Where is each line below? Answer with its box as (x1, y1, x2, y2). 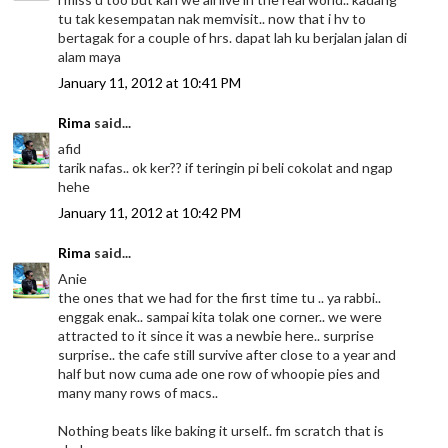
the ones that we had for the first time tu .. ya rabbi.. (58, 289, 382, 307)
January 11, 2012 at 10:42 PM (58, 204, 242, 222)
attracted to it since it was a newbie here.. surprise (58, 327, 375, 345)
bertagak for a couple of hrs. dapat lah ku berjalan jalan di (58, 29, 408, 47)
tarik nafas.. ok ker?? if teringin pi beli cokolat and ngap (58, 159, 394, 177)
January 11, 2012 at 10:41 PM (58, 74, 242, 92)
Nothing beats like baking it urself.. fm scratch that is (58, 422, 385, 440)
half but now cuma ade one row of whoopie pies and (58, 365, 381, 383)
